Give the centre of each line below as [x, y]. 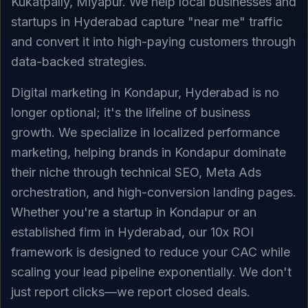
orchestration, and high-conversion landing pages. [154, 192]
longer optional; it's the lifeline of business [131, 112]
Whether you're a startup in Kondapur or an [134, 212]
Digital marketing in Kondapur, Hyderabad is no [145, 92]
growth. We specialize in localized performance [145, 132]
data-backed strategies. [79, 61]
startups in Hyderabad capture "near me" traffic [147, 21]
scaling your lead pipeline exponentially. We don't [151, 272]
